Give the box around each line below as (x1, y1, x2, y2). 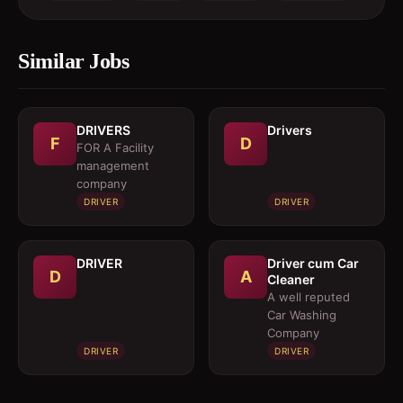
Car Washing (267, 308, 336, 322)
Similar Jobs (18, 49, 129, 73)
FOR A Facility (76, 140, 154, 155)
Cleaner (267, 272, 315, 287)
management (76, 158, 149, 173)
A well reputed (267, 290, 350, 304)
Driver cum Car (267, 255, 359, 271)
